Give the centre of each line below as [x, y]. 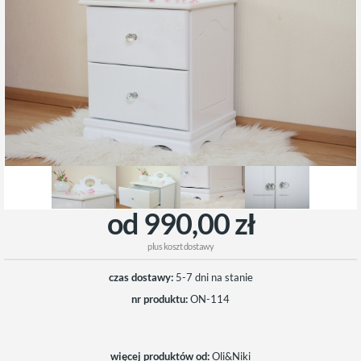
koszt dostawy [188, 246]
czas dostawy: [141, 277]
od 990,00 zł [199, 223]
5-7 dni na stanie [214, 277]
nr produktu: [160, 299]
